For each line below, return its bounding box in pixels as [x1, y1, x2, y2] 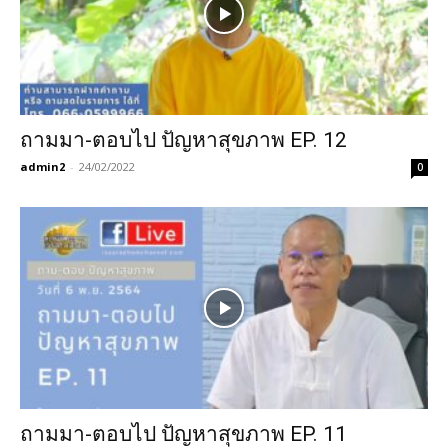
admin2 [20, 159, 65, 175]
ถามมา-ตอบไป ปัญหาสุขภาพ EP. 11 [20, 421, 347, 446]
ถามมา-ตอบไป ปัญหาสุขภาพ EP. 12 [20, 128, 347, 153]
